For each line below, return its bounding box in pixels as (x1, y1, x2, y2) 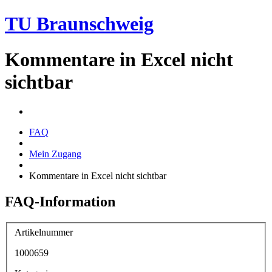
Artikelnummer (15, 226, 73, 237)
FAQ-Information (5, 194, 115, 210)
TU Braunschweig (5, 13, 154, 35)
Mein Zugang (29, 149, 81, 160)
